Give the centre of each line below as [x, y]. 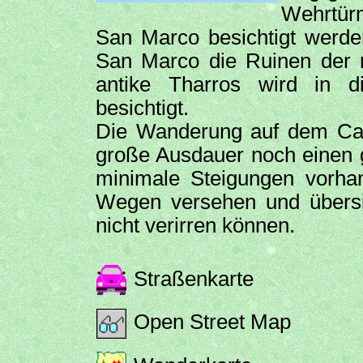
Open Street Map [209, 322]
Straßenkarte [190, 278]
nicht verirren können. [195, 225]
